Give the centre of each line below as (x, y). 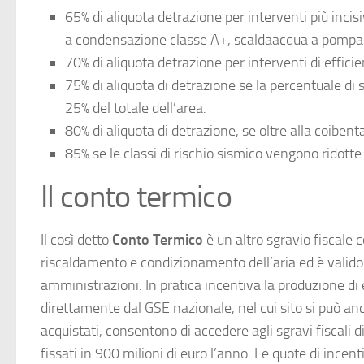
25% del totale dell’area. (136, 108)
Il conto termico (136, 197)
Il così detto (76, 240)
